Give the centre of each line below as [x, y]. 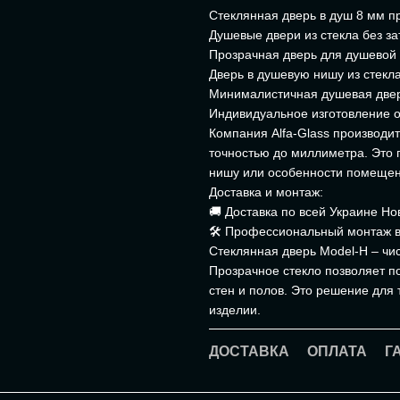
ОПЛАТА [337, 351]
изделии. [235, 310]
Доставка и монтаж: [266, 192]
